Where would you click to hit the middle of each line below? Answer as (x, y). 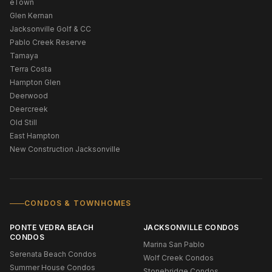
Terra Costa (31, 69)
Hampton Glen (35, 82)
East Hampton (35, 136)
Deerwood (29, 96)
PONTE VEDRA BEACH (52, 227)
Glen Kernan (31, 15)
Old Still (23, 122)
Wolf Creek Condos (178, 258)
